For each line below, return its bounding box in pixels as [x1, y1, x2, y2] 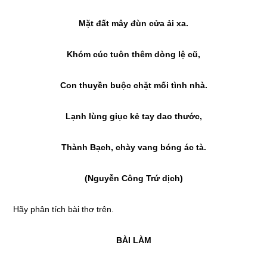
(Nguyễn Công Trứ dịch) [84, 173, 183, 183]
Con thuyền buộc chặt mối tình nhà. [60, 80, 207, 90]
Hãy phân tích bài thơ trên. [13, 204, 114, 214]
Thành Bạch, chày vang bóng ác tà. [61, 142, 206, 152]
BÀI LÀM [116, 235, 151, 245]
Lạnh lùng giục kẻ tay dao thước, [65, 111, 202, 121]
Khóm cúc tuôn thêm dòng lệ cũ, [67, 49, 200, 59]
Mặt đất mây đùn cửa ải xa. [79, 18, 188, 28]
